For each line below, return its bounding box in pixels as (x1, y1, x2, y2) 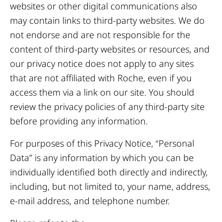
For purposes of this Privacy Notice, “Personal (10, 137, 194, 149)
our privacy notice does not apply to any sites (10, 57, 194, 69)
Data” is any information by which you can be (10, 152, 194, 164)
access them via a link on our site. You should (10, 86, 194, 98)
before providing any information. (10, 115, 148, 127)
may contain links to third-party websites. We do (10, 14, 205, 26)
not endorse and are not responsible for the (10, 29, 190, 41)
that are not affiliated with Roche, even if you (10, 72, 192, 84)
